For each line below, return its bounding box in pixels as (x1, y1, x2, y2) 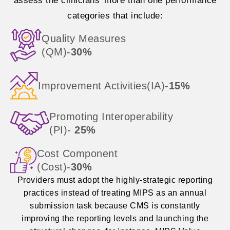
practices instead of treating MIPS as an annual (23, 188, 207, 198)
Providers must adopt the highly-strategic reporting (17, 176, 213, 185)
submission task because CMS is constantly (30, 201, 200, 210)
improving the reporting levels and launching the (22, 214, 208, 223)
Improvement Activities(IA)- (38, 80, 169, 92)
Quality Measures (42, 33, 126, 45)
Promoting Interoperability (49, 111, 173, 123)
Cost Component (37, 148, 118, 160)
